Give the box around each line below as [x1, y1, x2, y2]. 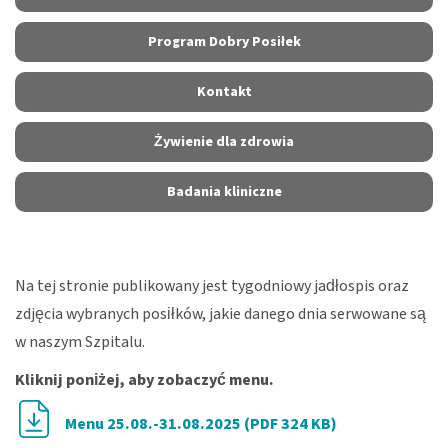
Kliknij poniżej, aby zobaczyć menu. [15, 369, 274, 391]
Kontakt [196, 82, 252, 102]
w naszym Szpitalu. [15, 331, 145, 353]
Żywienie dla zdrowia [154, 132, 294, 152]
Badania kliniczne [166, 182, 282, 202]
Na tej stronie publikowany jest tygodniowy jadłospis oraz [15, 275, 409, 297]
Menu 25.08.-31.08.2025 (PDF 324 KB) [65, 413, 337, 435]
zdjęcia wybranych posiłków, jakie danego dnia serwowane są [15, 303, 426, 325]
